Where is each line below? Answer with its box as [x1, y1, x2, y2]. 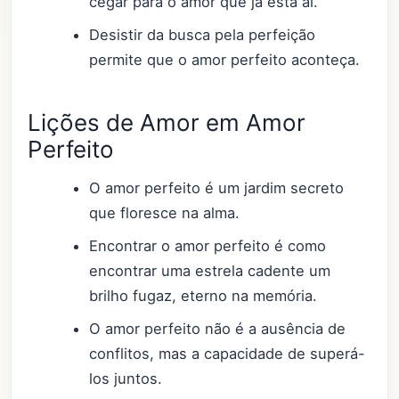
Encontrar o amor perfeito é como [89, 236, 327, 255]
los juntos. [89, 369, 163, 387]
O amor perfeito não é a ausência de [89, 319, 346, 338]
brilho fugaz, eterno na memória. [89, 286, 318, 305]
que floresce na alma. [89, 203, 240, 222]
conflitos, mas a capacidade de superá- [89, 344, 366, 362]
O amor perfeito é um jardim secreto [89, 178, 345, 197]
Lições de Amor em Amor [28, 108, 305, 136]
